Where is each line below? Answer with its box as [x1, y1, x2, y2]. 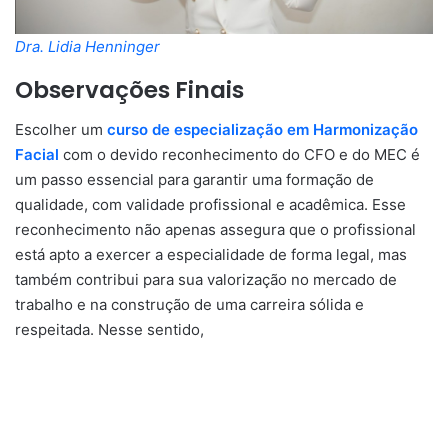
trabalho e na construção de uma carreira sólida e [15, 295, 364, 315]
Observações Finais [15, 73, 244, 106]
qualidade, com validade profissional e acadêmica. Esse [15, 195, 406, 215]
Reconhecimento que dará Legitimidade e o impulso [15, 370, 389, 390]
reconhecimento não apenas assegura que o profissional [15, 220, 416, 240]
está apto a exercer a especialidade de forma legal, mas [15, 245, 407, 265]
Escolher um [15, 120, 107, 140]
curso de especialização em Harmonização [107, 120, 418, 140]
